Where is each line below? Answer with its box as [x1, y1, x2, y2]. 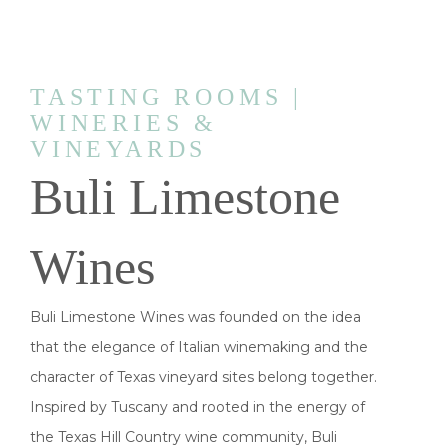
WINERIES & [30, 110, 219, 136]
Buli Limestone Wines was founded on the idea [30, 308, 361, 326]
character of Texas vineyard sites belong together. [30, 368, 377, 386]
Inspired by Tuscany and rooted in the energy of [30, 398, 365, 416]
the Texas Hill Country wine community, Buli [30, 428, 337, 446]
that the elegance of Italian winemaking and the [30, 338, 368, 356]
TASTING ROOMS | [30, 84, 303, 110]
